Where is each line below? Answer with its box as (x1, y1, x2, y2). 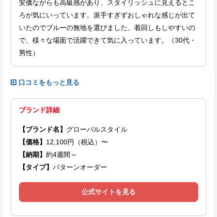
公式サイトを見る (81, 188, 136, 196)
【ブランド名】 (19, 125, 66, 134)
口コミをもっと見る (18, 78, 79, 87)
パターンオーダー (53, 163, 107, 171)
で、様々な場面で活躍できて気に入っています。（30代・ (19, 36, 196, 45)
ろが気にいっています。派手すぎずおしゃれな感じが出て (19, 11, 195, 19)
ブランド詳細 (19, 106, 60, 114)
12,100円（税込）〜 (46, 138, 108, 146)
